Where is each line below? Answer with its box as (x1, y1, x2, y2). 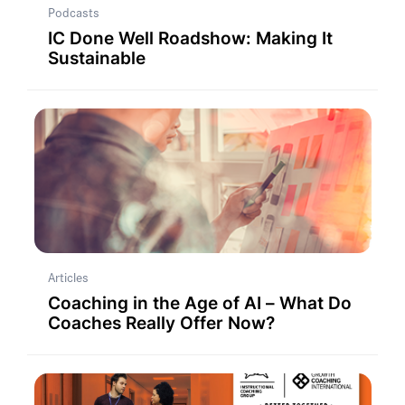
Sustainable (47, 47, 146, 69)
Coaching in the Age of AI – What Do (47, 292, 352, 314)
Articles (47, 267, 89, 287)
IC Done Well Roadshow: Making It (47, 27, 333, 49)
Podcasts (47, 2, 99, 23)
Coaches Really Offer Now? (47, 312, 275, 334)
